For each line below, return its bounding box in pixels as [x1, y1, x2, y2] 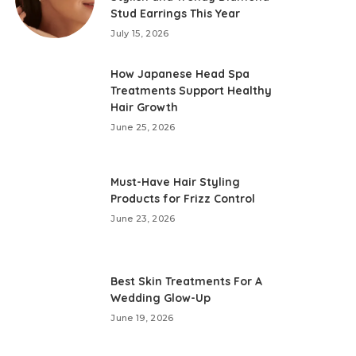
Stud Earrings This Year [110, 6, 241, 21]
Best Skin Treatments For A [110, 273, 263, 288]
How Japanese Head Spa [110, 67, 250, 81]
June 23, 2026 [110, 212, 176, 224]
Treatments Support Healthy [110, 83, 273, 98]
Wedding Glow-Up [110, 290, 211, 305]
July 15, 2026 [110, 28, 169, 39]
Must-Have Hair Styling [110, 174, 241, 189]
